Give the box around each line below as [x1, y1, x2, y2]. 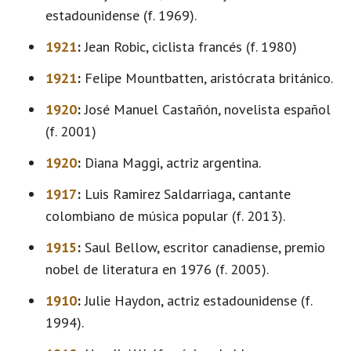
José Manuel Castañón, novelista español [81, 100, 331, 118]
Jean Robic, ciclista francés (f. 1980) [81, 38, 297, 56]
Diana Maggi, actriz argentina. [81, 154, 261, 172]
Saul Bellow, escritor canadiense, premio [81, 238, 325, 256]
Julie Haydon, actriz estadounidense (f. [81, 291, 312, 309]
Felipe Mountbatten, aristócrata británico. [81, 69, 333, 87]
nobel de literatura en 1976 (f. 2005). [45, 260, 269, 278]
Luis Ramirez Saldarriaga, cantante [81, 185, 291, 203]
